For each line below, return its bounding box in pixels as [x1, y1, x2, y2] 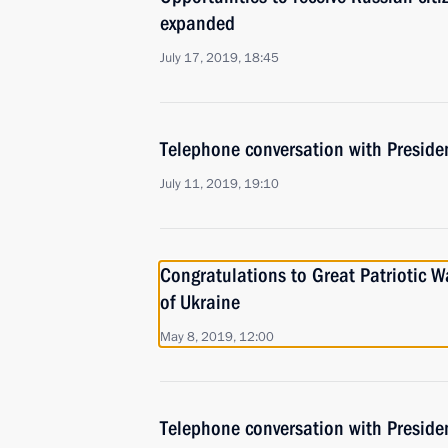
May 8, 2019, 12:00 [160, 328, 274, 346]
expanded [160, 11, 235, 35]
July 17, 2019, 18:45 [160, 49, 279, 67]
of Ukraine [160, 290, 240, 314]
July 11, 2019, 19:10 [160, 175, 279, 193]
